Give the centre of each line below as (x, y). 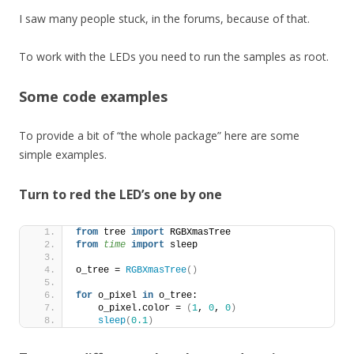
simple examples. (63, 154)
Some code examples (93, 96)
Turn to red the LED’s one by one (121, 194)
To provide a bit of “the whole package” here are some (159, 135)
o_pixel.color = (131, 308)
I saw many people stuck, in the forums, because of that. (164, 18)
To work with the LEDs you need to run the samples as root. (174, 56)
